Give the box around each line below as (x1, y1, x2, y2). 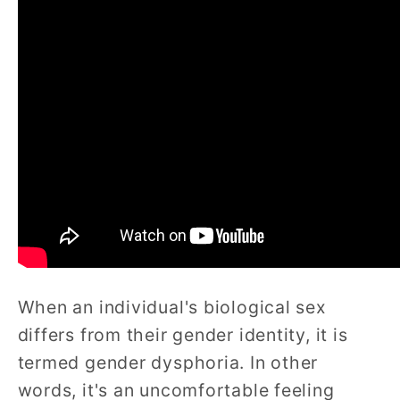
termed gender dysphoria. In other (17, 351, 319, 373)
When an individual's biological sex (17, 296, 327, 318)
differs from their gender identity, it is (17, 323, 348, 346)
